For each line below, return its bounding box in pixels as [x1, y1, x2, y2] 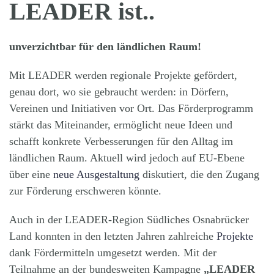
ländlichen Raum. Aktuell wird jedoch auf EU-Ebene [9, 151, 245, 164]
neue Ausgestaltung [53, 168, 139, 180]
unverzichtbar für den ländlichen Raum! [9, 40, 201, 53]
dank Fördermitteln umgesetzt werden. [9, 246, 183, 259]
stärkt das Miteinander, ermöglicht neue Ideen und [9, 118, 232, 131]
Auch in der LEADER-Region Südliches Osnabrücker [9, 213, 249, 226]
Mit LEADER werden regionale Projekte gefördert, [9, 68, 237, 81]
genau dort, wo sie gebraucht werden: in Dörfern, [9, 85, 229, 98]
